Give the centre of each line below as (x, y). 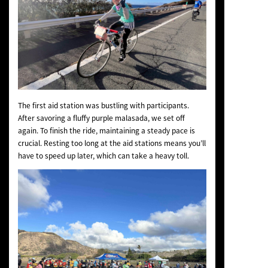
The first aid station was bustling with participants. (103, 105)
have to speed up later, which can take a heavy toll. (103, 155)
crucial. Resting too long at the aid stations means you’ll (112, 143)
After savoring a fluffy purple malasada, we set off (101, 118)
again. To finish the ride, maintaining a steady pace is (106, 130)
